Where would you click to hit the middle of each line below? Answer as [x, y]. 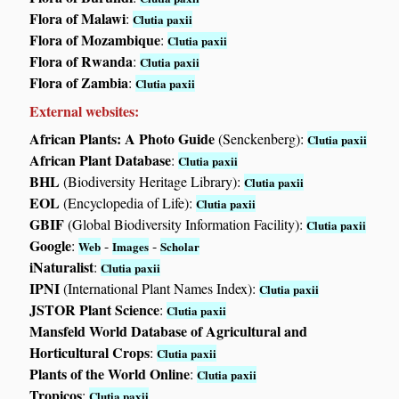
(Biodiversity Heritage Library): [152, 182]
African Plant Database [101, 160]
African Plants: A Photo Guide [122, 139]
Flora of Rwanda [81, 61]
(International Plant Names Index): [160, 289]
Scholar [180, 247]
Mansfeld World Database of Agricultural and [169, 331]
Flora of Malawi [78, 19]
